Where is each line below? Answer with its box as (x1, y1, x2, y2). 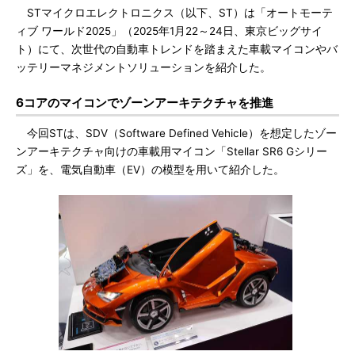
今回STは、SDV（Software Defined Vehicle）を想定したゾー (16, 127, 337, 139)
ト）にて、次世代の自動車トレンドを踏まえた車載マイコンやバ (16, 43, 338, 55)
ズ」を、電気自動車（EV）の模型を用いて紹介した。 (16, 163, 284, 176)
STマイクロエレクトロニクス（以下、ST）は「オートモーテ (16, 6, 333, 19)
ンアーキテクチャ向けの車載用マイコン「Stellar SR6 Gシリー (16, 145, 327, 158)
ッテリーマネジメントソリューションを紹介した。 (16, 61, 271, 74)
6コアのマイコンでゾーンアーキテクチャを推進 (16, 95, 273, 110)
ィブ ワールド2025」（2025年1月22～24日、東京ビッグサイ (16, 25, 323, 37)
